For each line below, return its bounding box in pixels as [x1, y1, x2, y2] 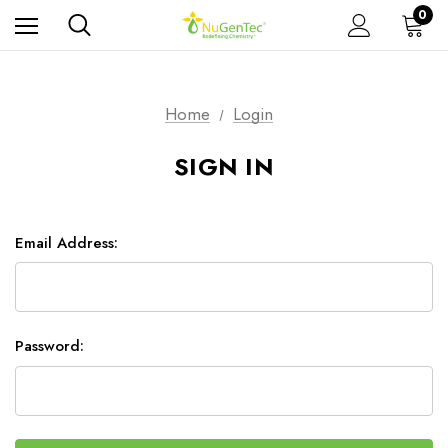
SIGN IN [174, 148, 274, 184]
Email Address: [15, 231, 118, 254]
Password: [15, 335, 84, 358]
